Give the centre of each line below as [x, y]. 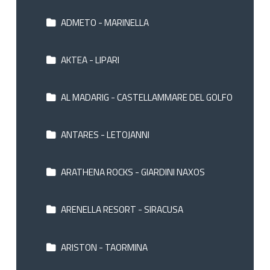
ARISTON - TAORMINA [103, 247]
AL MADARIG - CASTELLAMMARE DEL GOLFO [146, 97]
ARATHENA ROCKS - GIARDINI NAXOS [132, 172]
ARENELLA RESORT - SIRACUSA [121, 209]
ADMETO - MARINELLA [104, 22]
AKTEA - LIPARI [89, 59]
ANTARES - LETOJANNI [104, 135]
